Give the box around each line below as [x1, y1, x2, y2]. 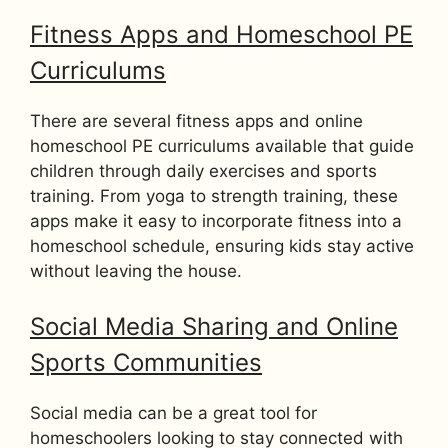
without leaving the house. [30, 260, 242, 281]
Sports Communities [30, 348, 262, 378]
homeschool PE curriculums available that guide [30, 135, 414, 156]
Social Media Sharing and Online [30, 312, 398, 342]
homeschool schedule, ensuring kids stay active [30, 235, 414, 256]
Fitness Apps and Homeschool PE [30, 19, 413, 49]
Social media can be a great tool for [30, 403, 317, 424]
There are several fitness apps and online [30, 110, 363, 131]
